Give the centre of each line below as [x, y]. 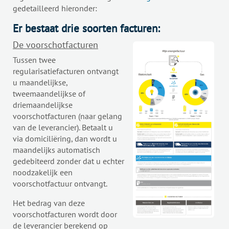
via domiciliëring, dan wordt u [65, 139]
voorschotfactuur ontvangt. [60, 184]
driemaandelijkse [43, 105]
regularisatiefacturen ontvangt [66, 71]
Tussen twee [34, 60]
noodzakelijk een [43, 173]
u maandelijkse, [40, 83]
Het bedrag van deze [49, 203]
